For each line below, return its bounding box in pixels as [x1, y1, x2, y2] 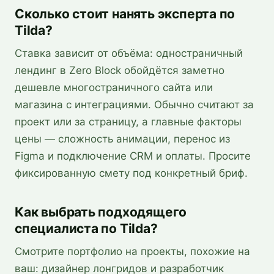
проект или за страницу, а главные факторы [15, 116, 242, 128]
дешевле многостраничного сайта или [15, 81, 213, 94]
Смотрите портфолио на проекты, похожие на [15, 245, 250, 257]
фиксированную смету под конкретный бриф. [15, 167, 248, 179]
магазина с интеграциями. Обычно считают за [15, 98, 254, 111]
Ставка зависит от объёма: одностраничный [15, 47, 243, 59]
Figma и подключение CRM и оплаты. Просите [15, 150, 251, 162]
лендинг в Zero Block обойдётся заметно [15, 64, 224, 76]
